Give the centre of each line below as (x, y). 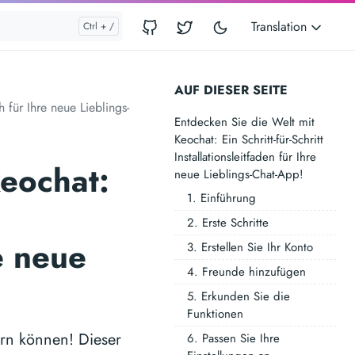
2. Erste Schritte (228, 223)
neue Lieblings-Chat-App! (239, 174)
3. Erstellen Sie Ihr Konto (250, 247)
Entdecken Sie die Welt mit (244, 122)
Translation (281, 27)
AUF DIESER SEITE (231, 90)
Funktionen (215, 314)
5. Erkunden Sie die (239, 296)
